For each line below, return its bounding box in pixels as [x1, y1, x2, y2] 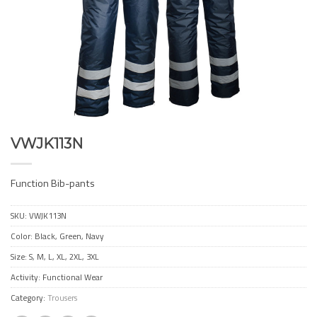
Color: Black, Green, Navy [11, 229, 104, 242]
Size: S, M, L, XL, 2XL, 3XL [11, 250, 99, 263]
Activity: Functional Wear [11, 270, 103, 283]
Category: [11, 291, 47, 304]
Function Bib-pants [11, 175, 95, 191]
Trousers [47, 291, 77, 304]
